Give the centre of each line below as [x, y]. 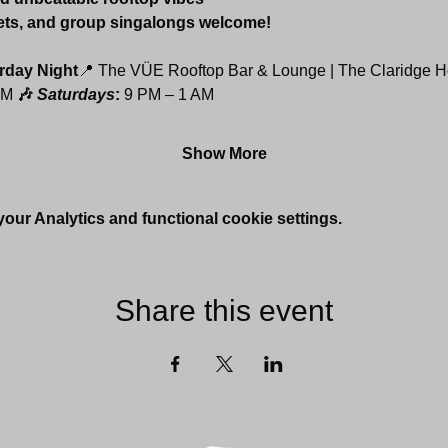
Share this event [224, 310]
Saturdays [75, 94]
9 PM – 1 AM [168, 94]
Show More [224, 153]
